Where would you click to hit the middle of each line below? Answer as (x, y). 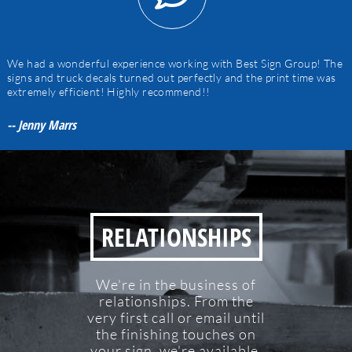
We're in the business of (176, 284)
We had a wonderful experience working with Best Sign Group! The (175, 64)
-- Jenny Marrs (41, 125)
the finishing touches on (176, 334)
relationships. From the (176, 301)
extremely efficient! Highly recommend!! (108, 92)
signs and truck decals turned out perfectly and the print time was (171, 78)
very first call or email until (176, 317)
